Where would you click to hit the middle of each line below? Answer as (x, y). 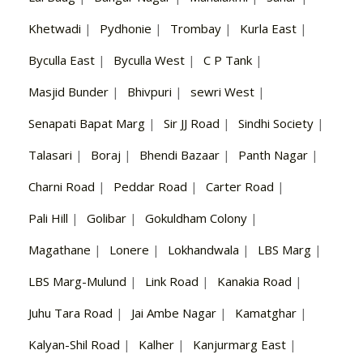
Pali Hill (48, 218)
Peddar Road (150, 187)
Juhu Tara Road (70, 313)
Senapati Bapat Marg (87, 124)
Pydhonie (126, 29)
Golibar (107, 218)
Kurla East (268, 29)
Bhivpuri (149, 92)
